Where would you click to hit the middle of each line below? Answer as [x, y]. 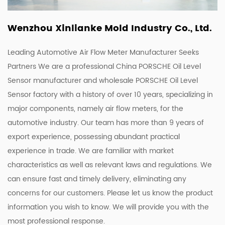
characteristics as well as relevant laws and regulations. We [110, 165]
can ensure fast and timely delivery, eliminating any [97, 179]
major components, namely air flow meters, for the [95, 108]
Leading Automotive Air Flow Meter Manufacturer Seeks [103, 52]
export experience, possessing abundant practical [94, 137]
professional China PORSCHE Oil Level [136, 66]
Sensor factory [33, 94]
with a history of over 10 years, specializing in [135, 94]
